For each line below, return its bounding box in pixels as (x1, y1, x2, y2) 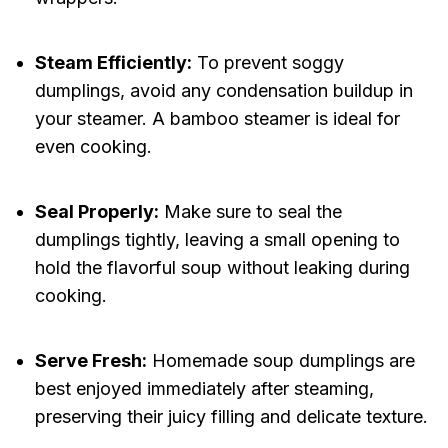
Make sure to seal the (158, 201, 342, 223)
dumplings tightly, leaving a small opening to (34, 229, 400, 251)
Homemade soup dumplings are (146, 350, 415, 372)
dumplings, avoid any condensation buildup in (34, 80, 413, 102)
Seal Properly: (34, 201, 159, 223)
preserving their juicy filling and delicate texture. (34, 406, 428, 428)
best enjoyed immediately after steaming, (34, 378, 374, 400)
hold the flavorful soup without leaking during (34, 257, 410, 279)
